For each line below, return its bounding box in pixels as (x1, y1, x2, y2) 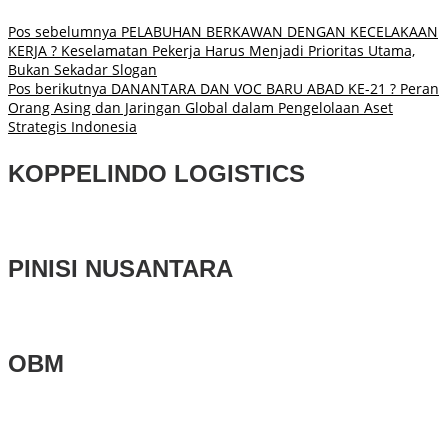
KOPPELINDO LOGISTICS (8, 160, 305, 188)
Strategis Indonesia (8, 117, 137, 137)
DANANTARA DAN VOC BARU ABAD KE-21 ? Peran (107, 79, 439, 99)
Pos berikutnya (8, 79, 107, 99)
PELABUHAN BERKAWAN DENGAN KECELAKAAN (117, 22, 438, 42)
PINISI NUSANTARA (8, 255, 233, 283)
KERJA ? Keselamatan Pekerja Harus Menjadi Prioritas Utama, (8, 41, 415, 61)
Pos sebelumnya (8, 22, 117, 42)
